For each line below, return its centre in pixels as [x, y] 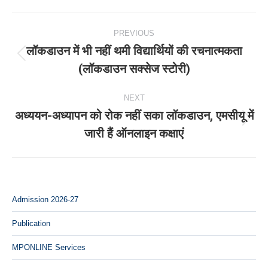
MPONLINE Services [49, 247]
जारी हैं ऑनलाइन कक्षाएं [134, 133]
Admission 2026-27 [45, 200]
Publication [31, 223]
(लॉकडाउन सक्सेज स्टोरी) [134, 69]
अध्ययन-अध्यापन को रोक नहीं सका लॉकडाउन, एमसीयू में [134, 115]
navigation [60, 51]
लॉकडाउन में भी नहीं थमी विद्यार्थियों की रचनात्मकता [134, 51]
